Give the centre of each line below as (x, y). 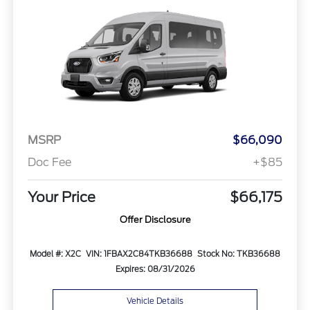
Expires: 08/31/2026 (155, 270)
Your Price (61, 198)
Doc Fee (49, 163)
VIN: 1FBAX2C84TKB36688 (139, 254)
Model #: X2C (56, 254)
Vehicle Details (155, 301)
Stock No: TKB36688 (238, 254)
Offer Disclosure (155, 220)
